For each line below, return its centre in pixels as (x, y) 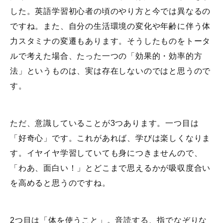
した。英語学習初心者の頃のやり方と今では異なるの (111, 11)
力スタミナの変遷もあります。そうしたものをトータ (111, 41)
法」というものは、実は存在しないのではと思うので (111, 71)
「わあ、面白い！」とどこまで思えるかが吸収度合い (111, 168)
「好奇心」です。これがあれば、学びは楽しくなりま (111, 138)
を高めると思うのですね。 (60, 183)
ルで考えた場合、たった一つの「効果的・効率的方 (106, 56)
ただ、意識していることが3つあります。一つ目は (105, 123)
